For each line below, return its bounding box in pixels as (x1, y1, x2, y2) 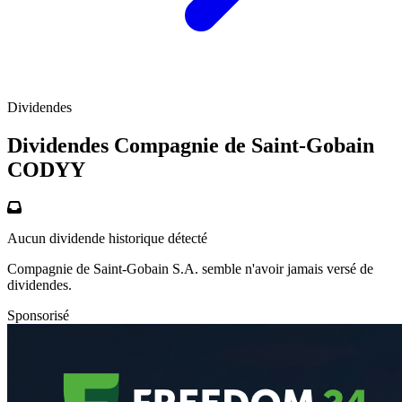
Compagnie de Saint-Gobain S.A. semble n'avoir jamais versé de (7, 260, 373, 276)
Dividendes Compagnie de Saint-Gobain (7, 134, 374, 158)
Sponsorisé (7, 307, 69, 323)
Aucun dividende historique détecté (7, 230, 207, 246)
